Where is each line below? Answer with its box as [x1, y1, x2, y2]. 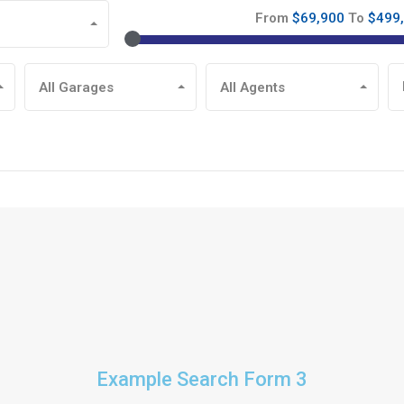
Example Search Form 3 [96, 367, 308, 390]
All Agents [220, 78, 286, 96]
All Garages [39, 78, 115, 96]
